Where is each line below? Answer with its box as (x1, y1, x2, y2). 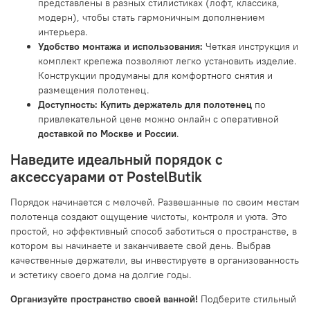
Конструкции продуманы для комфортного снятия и (38, 69, 273, 82)
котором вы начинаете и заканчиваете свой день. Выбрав (10, 239, 271, 252)
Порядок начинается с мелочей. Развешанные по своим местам (10, 195, 300, 208)
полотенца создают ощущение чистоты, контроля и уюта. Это (10, 210, 287, 223)
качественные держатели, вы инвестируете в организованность (10, 253, 299, 266)
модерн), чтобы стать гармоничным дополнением (38, 10, 265, 24)
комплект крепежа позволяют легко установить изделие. (38, 54, 297, 67)
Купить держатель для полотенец (100, 98, 252, 111)
